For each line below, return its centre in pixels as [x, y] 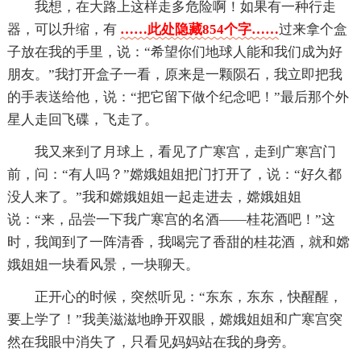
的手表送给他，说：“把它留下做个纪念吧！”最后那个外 [178, 97]
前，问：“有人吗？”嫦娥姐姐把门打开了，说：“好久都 [174, 174]
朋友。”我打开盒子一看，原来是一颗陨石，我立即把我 [174, 74]
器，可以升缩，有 [63, 29]
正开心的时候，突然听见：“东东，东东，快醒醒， [188, 297]
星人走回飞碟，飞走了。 [82, 119]
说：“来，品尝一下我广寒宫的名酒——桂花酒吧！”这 [171, 219]
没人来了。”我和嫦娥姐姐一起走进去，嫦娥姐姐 [154, 197]
